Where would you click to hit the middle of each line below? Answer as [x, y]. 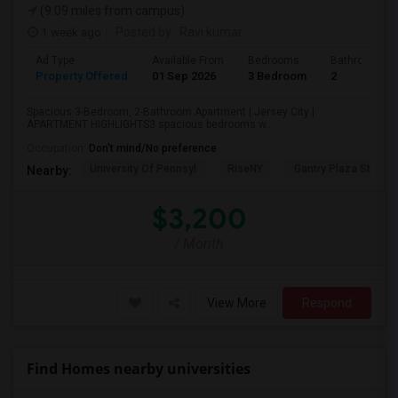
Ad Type [55, 60]
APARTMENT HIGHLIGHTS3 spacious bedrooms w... [150, 124]
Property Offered [82, 76]
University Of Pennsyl [143, 169]
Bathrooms [358, 60]
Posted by [143, 32]
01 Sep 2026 [184, 76]
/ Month [199, 244]
